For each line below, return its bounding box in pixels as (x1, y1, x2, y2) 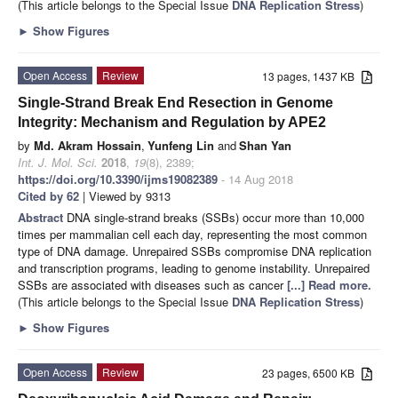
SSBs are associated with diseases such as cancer (18, 275, 287, 293)
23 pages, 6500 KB (262, 364, 362, 380)
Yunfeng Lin (147, 136, 214, 154)
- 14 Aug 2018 (218, 170, 293, 187)
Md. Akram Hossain (34, 136, 141, 154)
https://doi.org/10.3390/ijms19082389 (18, 170, 218, 187)
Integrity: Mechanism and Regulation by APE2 (18, 114, 326, 130)
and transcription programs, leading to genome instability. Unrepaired (18, 259, 370, 276)
